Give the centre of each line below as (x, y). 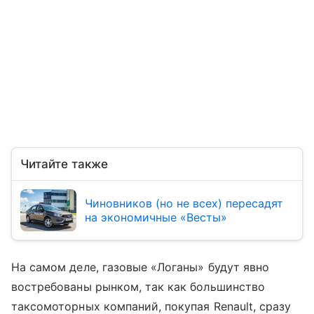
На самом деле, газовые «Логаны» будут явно (141, 267)
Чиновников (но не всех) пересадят (184, 203)
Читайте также (64, 164)
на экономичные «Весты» (156, 217)
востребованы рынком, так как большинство (138, 286)
